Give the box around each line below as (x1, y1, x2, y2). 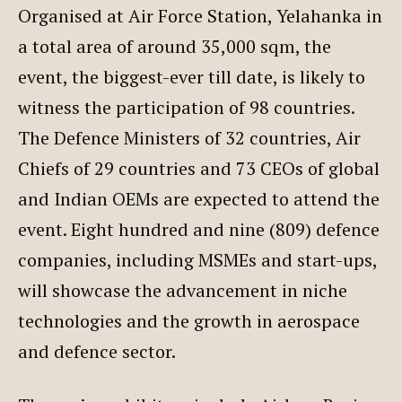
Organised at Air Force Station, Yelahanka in (18, 3, 382, 28)
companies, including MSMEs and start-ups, (18, 247, 377, 272)
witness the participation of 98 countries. (18, 94, 354, 119)
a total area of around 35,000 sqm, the (18, 33, 331, 58)
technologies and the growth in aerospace (18, 308, 360, 333)
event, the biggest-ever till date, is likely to (18, 64, 365, 89)
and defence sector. (18, 338, 184, 363)
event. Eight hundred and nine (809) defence (18, 216, 380, 241)
